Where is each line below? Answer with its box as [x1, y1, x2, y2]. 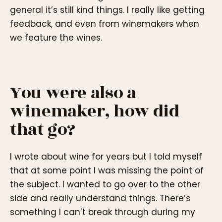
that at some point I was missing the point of [10, 164, 204, 176]
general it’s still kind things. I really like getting [10, 3, 205, 16]
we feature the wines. [10, 31, 102, 44]
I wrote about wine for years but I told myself [10, 150, 202, 163]
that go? [10, 117, 76, 142]
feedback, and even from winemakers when [10, 17, 199, 30]
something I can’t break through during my [10, 206, 195, 218]
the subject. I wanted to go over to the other [10, 178, 200, 190]
